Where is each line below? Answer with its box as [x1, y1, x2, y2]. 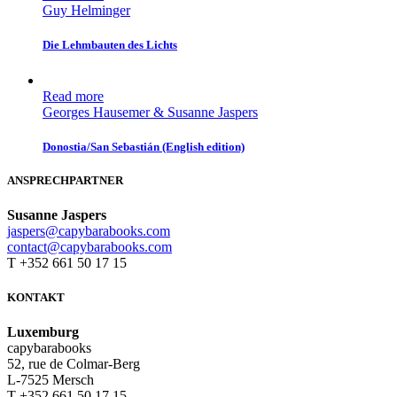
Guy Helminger [43, 3, 130, 19]
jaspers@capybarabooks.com [7, 223, 170, 239]
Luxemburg [7, 324, 79, 340]
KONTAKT [7, 291, 65, 305]
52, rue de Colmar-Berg [7, 356, 140, 372]
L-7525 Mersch [7, 372, 94, 388]
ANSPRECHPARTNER [7, 173, 123, 187]
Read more [43, 88, 104, 104]
